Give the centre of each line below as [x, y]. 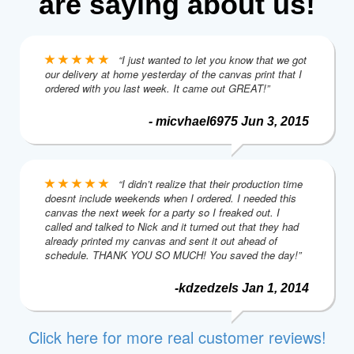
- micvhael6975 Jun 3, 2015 [229, 121]
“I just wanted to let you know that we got [209, 59]
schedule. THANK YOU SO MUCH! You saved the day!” [173, 254]
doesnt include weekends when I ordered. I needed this [171, 198]
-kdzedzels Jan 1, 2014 [242, 288]
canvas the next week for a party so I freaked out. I [162, 212]
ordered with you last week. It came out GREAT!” [157, 88]
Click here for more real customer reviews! [177, 337]
